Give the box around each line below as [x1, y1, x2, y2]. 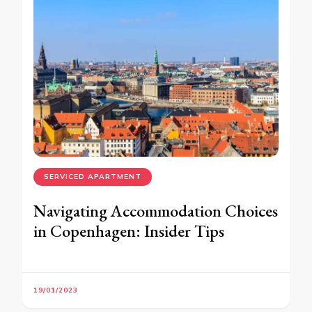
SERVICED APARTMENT [44, 171, 141, 181]
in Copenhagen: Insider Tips [33, 219, 224, 242]
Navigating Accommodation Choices [33, 199, 278, 221]
